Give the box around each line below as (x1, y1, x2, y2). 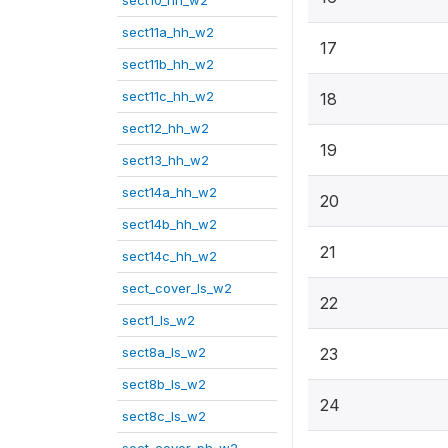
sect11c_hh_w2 (122, 88, 214, 104)
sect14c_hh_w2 (122, 248, 217, 264)
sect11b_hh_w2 (122, 56, 214, 72)
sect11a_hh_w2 (122, 24, 214, 40)
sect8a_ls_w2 (122, 344, 206, 360)
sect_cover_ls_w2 (122, 280, 232, 296)
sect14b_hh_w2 (122, 216, 217, 232)
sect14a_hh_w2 (122, 184, 217, 200)
